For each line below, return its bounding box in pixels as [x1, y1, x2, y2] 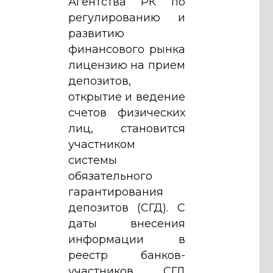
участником [68, 137, 135, 151]
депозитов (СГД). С [68, 200, 185, 214]
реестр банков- [68, 248, 185, 262]
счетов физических [68, 105, 185, 119]
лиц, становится [68, 121, 185, 135]
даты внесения [68, 216, 185, 230]
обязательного [68, 169, 152, 183]
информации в [68, 232, 185, 246]
